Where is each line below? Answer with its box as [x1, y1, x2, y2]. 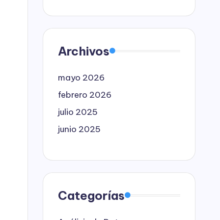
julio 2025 [58, 106, 98, 117]
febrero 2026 [58, 89, 111, 100]
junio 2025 [58, 123, 101, 135]
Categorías [58, 188, 125, 203]
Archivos [58, 43, 110, 58]
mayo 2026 [58, 72, 105, 83]
